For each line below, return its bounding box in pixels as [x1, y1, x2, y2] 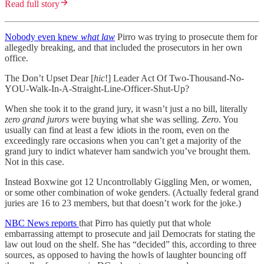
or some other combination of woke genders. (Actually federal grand [5, 187, 259, 197]
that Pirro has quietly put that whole [79, 217, 211, 228]
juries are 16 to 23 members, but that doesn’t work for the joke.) [5, 197, 241, 208]
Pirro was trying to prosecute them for [115, 31, 258, 42]
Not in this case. [5, 156, 64, 167]
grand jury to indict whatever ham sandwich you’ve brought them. [5, 146, 250, 156]
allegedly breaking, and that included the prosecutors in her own [5, 42, 242, 52]
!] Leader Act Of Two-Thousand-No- [105, 72, 244, 83]
